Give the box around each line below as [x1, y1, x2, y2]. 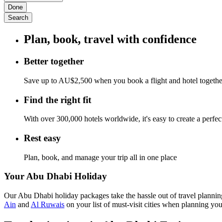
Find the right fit [24, 94, 91, 105]
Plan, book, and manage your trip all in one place [24, 153, 177, 162]
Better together [24, 56, 84, 67]
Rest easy [24, 132, 61, 143]
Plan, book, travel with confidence [24, 33, 197, 46]
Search [8, 14, 28, 22]
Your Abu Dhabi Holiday [4, 171, 107, 182]
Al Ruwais [31, 200, 64, 209]
